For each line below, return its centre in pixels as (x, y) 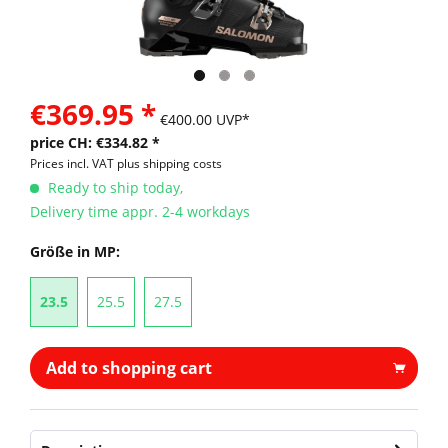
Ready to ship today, (113, 187)
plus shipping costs (169, 163)
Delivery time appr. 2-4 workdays (140, 211)
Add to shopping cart (129, 368)
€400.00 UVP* (205, 119)
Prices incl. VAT (73, 163)
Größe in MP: (75, 251)
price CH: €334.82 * (95, 142)
